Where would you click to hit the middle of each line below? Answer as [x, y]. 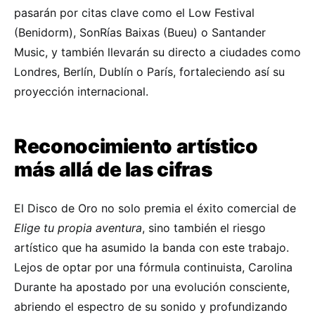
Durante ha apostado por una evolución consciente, [152, 287]
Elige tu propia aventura [78, 227]
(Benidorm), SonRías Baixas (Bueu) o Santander [140, 32]
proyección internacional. [81, 91]
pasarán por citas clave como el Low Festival [134, 12]
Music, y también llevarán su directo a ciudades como [157, 52]
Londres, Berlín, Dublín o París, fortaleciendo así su [149, 71]
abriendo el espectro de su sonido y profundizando [151, 306]
